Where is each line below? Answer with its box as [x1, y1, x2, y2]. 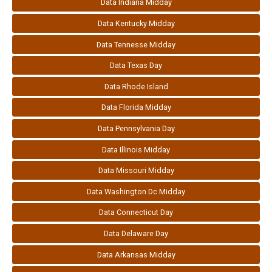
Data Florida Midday [101, 103, 171, 112]
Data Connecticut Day [99, 208, 173, 217]
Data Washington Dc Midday [87, 186, 185, 196]
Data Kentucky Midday [97, 19, 175, 28]
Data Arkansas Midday [97, 250, 175, 259]
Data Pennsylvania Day [97, 123, 175, 133]
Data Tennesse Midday [97, 39, 175, 49]
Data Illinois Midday [102, 144, 170, 154]
